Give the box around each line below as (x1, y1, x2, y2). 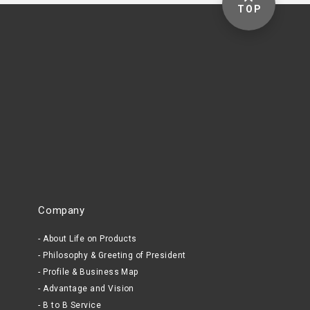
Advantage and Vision (43, 284, 134, 294)
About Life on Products (43, 234, 137, 244)
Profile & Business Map (43, 267, 138, 277)
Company (38, 204, 85, 217)
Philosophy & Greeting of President (43, 250, 186, 261)
